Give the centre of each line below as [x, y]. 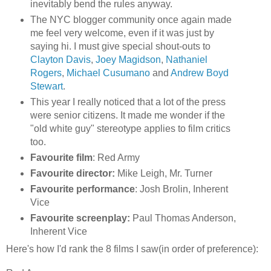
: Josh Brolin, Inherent [181, 189]
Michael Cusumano [108, 73]
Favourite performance [82, 189]
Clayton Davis [60, 60]
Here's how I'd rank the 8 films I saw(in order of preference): [132, 249]
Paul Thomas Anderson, [184, 218]
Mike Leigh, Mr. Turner [163, 174]
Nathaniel [186, 60]
